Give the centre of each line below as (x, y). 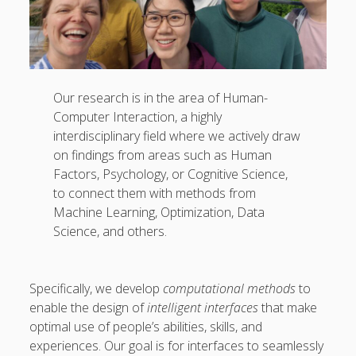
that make (290, 308)
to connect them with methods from (155, 193)
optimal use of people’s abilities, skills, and (146, 327)
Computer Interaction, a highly (138, 117)
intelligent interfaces (205, 308)
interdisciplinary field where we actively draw (177, 136)
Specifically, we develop (97, 289)
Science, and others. (110, 232)
